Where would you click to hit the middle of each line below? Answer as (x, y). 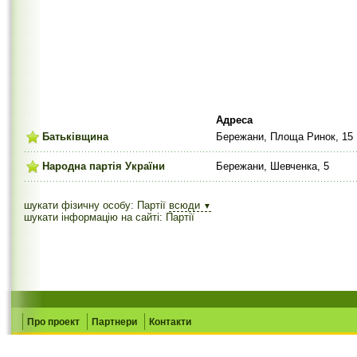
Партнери (114, 322)
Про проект (53, 322)
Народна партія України (104, 166)
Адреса (234, 120)
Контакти (170, 322)
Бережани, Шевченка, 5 (273, 166)
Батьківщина (75, 137)
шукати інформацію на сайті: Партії (109, 217)
